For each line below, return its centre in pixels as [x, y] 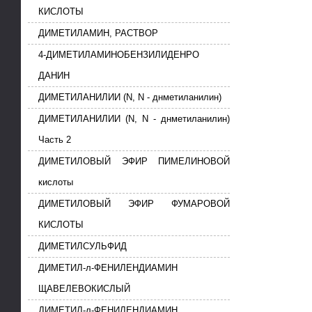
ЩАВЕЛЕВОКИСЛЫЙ [84, 289]
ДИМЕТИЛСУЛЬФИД [83, 247]
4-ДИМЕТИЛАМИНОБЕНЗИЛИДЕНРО [119, 55]
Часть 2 [55, 140]
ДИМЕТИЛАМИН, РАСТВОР [98, 33]
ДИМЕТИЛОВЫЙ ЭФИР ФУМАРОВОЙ [134, 204]
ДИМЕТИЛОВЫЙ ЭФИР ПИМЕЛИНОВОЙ [134, 162]
